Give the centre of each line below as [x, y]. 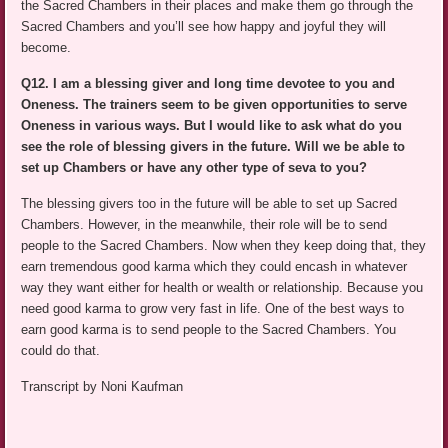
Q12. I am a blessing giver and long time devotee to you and [208, 84]
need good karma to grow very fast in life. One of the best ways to [213, 309]
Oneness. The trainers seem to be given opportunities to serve [214, 105]
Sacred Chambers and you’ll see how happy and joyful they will [204, 27]
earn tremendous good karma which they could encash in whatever [214, 267]
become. [46, 48]
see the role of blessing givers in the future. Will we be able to [213, 147]
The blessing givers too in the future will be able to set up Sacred [209, 204]
